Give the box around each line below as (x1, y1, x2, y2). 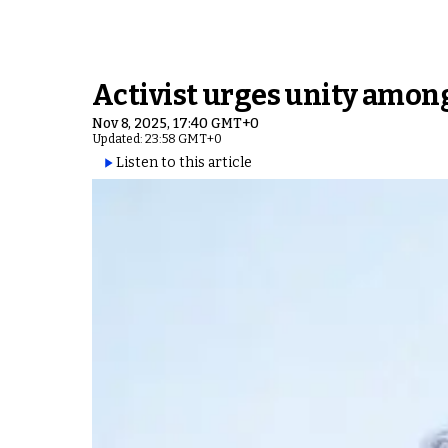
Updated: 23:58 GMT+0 (92, 132, 222, 146)
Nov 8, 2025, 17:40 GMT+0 (92, 115, 259, 132)
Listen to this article (116, 154, 252, 171)
